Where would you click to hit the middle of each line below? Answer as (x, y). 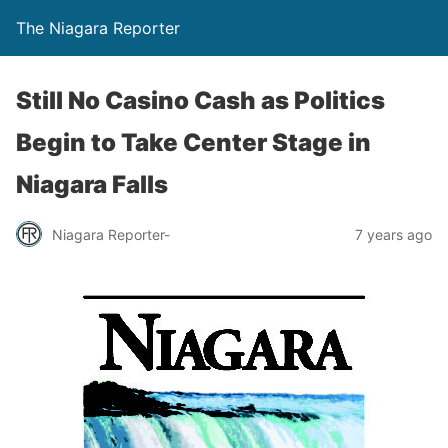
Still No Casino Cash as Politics (200, 100)
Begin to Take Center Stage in (193, 142)
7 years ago (393, 234)
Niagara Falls (92, 184)
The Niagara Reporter (98, 28)
